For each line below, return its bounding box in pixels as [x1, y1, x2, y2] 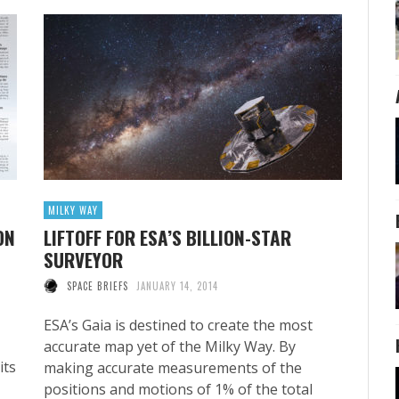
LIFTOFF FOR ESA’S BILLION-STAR [44, 223, 291, 251]
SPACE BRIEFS [66, 278, 128, 293]
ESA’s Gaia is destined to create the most [44, 314, 313, 335]
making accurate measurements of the [44, 357, 302, 378]
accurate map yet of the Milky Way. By [44, 336, 296, 356]
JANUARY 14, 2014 [136, 278, 218, 293]
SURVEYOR [44, 245, 123, 273]
